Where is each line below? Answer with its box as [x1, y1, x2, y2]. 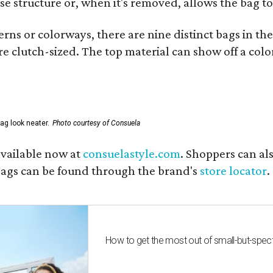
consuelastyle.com [83, 146, 180, 161]
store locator [200, 163, 267, 178]
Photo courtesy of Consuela [52, 118, 140, 127]
